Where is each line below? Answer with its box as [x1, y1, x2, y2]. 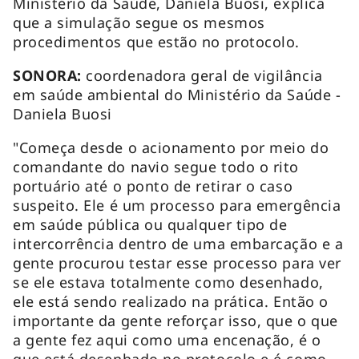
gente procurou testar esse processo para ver [13, 252, 341, 272]
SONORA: [13, 65, 87, 85]
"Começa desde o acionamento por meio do [13, 137, 329, 157]
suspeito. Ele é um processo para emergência [13, 195, 341, 215]
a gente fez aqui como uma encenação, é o [13, 329, 321, 349]
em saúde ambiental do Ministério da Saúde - [13, 84, 341, 104]
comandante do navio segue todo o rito [13, 156, 299, 176]
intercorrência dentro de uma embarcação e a [13, 233, 344, 253]
